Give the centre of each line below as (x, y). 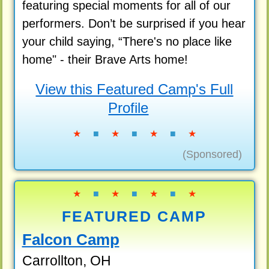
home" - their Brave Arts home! (105, 60)
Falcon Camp (71, 240)
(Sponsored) (213, 154)
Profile (128, 108)
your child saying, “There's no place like (127, 42)
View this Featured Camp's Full (134, 89)
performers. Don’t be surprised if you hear (134, 24)
